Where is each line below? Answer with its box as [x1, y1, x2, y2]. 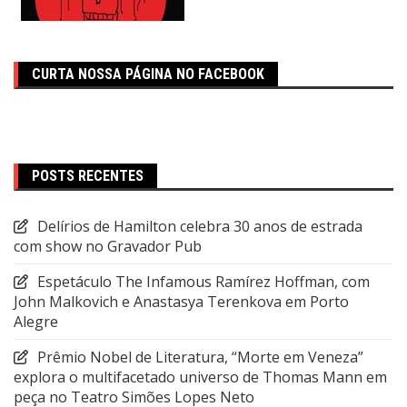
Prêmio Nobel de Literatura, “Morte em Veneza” [37, 346, 363, 367]
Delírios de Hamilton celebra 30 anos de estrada [37, 215, 362, 236]
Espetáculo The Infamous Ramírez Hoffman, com [37, 271, 370, 292]
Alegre [14, 311, 58, 332]
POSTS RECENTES [32, 166, 144, 184]
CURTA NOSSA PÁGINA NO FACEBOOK [32, 65, 264, 83]
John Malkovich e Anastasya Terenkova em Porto [14, 291, 349, 312]
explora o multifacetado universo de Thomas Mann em [14, 366, 387, 387]
